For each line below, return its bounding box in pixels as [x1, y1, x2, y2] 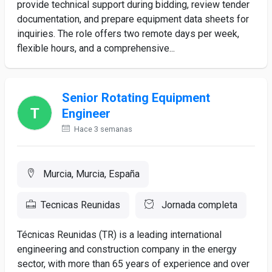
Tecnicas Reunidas [41, 199, 120, 211]
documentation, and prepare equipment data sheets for [17, 13, 249, 25]
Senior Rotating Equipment [62, 90, 210, 105]
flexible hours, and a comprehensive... [17, 42, 175, 54]
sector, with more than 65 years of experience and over [17, 258, 250, 270]
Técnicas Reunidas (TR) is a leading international [17, 229, 222, 240]
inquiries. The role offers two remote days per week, [17, 28, 239, 39]
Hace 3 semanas [72, 124, 132, 134]
